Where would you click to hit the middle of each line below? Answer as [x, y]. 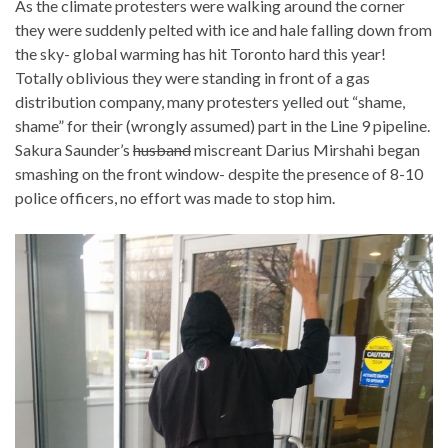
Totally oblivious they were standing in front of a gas [192, 78]
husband [162, 150]
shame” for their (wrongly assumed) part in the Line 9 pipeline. [222, 126]
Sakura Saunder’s [74, 150]
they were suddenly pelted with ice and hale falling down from [223, 30]
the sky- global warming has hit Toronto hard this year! [200, 54]
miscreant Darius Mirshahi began [305, 150]
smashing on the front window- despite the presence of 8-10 [219, 174]
